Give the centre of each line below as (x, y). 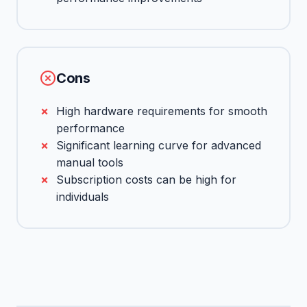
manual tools (90, 162)
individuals (83, 197)
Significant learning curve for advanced (159, 145)
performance (90, 128)
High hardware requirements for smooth (162, 111)
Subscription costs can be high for (146, 180)
